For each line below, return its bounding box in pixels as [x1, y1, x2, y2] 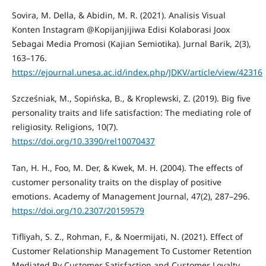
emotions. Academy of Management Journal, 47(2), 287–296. [11, 190, 250, 202]
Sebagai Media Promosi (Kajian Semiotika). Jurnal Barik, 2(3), [11, 38, 251, 50]
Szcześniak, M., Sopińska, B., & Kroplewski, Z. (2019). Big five [11, 93, 251, 104]
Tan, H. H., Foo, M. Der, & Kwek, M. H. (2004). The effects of [11, 161, 243, 173]
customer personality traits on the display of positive [11, 176, 221, 188]
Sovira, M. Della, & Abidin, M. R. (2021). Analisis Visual [11, 9, 226, 21]
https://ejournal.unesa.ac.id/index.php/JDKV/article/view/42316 [11, 66, 262, 78]
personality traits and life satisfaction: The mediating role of [11, 107, 251, 119]
